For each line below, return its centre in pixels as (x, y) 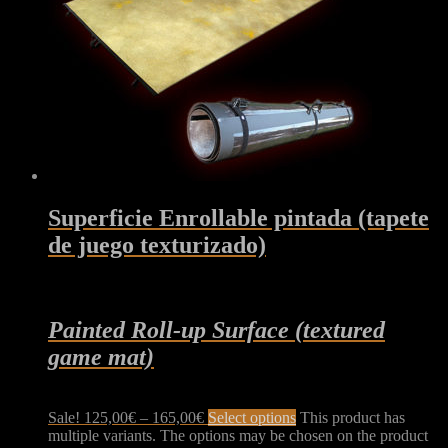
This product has (352, 417)
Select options (252, 417)
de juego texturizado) (157, 245)
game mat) (101, 356)
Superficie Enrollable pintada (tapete (238, 218)
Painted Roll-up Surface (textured (216, 329)
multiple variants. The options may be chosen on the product (238, 435)
